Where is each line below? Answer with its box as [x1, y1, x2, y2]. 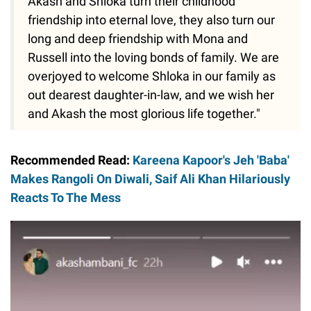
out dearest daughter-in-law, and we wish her [28, 87, 274, 102]
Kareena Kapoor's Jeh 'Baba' [133, 152, 289, 167]
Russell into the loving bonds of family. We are [28, 49, 279, 65]
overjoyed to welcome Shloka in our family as [28, 68, 276, 83]
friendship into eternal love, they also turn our [28, 12, 275, 27]
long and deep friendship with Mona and [28, 31, 248, 46]
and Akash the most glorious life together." [28, 106, 260, 121]
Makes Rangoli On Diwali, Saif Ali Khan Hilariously [10, 171, 290, 186]
